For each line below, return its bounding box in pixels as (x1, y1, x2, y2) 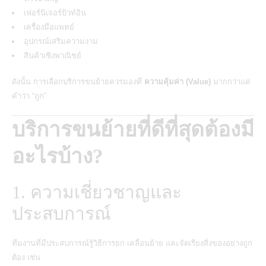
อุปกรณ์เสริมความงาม (24, 36, 98, 46)
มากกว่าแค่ (211, 77, 251, 86)
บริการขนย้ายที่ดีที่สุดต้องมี (12, 118, 254, 141)
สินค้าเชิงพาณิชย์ (24, 50, 81, 60)
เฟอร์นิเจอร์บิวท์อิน (24, 8, 86, 17)
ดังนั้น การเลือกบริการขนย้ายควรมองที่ (12, 77, 144, 86)
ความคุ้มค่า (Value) (144, 77, 211, 86)
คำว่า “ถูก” (12, 91, 46, 100)
